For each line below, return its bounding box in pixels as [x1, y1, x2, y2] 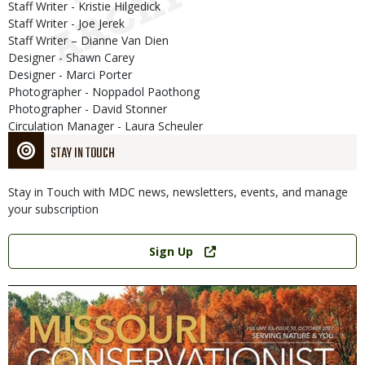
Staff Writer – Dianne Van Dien [8, 33, 169, 49]
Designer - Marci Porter [8, 67, 132, 83]
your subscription [8, 201, 99, 218]
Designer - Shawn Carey [8, 50, 134, 66]
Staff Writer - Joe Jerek [8, 15, 125, 32]
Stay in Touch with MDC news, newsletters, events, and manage [8, 184, 348, 200]
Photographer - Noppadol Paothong [8, 84, 200, 100]
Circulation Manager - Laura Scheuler [8, 118, 203, 134]
